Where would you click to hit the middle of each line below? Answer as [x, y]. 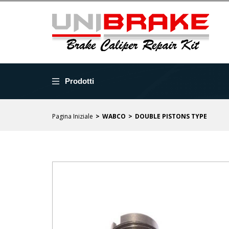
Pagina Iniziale [73, 116]
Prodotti [79, 81]
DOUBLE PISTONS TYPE [171, 116]
